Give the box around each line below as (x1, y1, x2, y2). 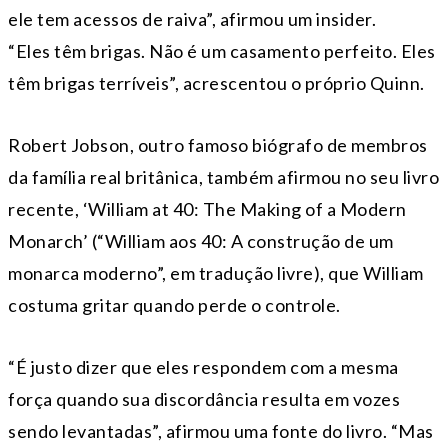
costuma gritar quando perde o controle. (8, 294, 341, 317)
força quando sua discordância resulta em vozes (8, 388, 400, 411)
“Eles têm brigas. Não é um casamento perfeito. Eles (8, 40, 436, 63)
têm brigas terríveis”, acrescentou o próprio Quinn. (8, 72, 425, 95)
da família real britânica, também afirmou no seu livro (8, 166, 439, 189)
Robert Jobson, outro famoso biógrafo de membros (8, 134, 428, 157)
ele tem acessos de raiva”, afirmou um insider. (8, 8, 376, 31)
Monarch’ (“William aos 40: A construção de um (8, 230, 394, 253)
